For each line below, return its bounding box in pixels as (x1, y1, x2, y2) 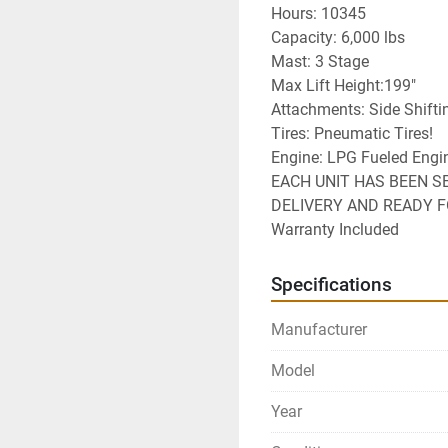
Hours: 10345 (271, 4, 366, 24)
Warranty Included (271, 220, 399, 240)
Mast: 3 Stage (271, 52, 369, 72)
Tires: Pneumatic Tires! (271, 124, 433, 144)
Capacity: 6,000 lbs (271, 28, 405, 48)
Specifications (271, 274, 392, 297)
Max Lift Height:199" (271, 76, 416, 96)
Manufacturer (271, 320, 367, 340)
